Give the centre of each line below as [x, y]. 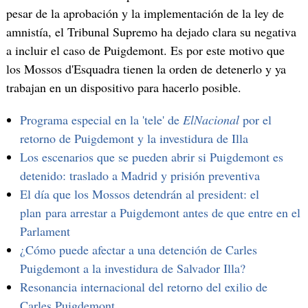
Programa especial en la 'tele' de [101, 120]
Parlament [45, 231]
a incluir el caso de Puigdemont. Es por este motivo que [145, 51]
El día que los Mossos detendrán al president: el [139, 194]
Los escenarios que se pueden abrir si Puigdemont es [151, 157]
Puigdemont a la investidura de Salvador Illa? [132, 268]
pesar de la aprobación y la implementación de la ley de [145, 13]
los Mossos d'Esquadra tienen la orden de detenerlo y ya [146, 69]
